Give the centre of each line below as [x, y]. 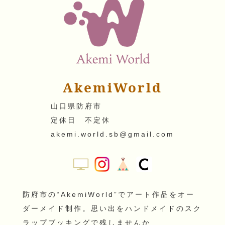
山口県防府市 [76, 106]
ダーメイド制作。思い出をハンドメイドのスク [112, 208]
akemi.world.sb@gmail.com [113, 134]
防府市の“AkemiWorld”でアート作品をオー [108, 194]
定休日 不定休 [81, 120]
